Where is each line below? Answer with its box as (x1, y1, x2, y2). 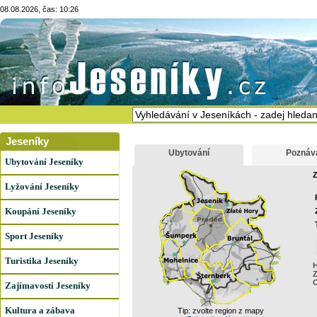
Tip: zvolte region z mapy (178, 306, 264, 315)
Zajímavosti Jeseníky (5, 280, 91, 291)
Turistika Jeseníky (5, 255, 79, 266)
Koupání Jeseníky (5, 206, 76, 217)
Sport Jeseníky (5, 231, 64, 241)
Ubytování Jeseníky (5, 156, 83, 167)
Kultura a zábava (5, 305, 75, 316)
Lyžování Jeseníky (5, 181, 79, 192)
